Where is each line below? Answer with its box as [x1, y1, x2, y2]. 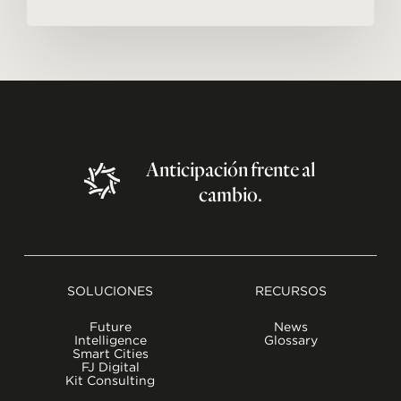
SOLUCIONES [67, 283, 154, 298]
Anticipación [145, 156, 248, 181]
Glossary [263, 332, 318, 347]
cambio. [198, 181, 262, 206]
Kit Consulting [65, 372, 156, 388]
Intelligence [73, 332, 147, 347]
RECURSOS [254, 283, 327, 298]
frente [250, 156, 299, 181]
